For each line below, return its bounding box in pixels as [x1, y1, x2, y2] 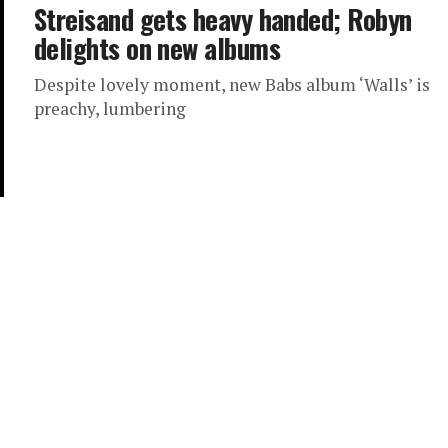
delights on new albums [34, 28, 281, 68]
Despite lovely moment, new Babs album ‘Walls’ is [34, 73, 430, 96]
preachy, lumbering [34, 97, 186, 120]
